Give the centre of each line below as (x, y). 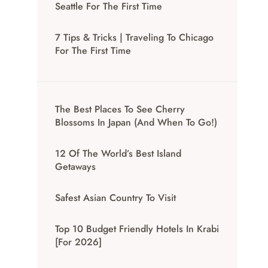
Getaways (76, 167)
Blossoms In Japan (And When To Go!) (136, 123)
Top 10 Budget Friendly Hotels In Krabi (137, 229)
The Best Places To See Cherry (120, 109)
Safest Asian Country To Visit (116, 198)
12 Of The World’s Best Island (118, 154)
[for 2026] (79, 242)
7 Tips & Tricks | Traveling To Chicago (135, 38)
